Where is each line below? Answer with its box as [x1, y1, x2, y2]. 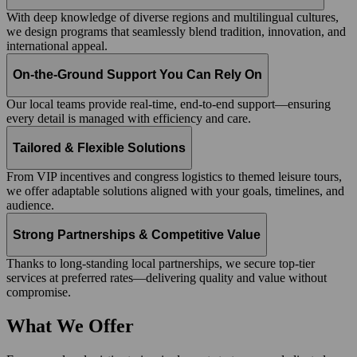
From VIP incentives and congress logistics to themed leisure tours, [6, 170, 342, 184]
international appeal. [6, 38, 108, 53]
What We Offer [6, 316, 134, 337]
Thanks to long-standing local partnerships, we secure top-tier [6, 257, 315, 271]
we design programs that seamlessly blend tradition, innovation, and [6, 24, 346, 38]
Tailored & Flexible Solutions [13, 140, 186, 155]
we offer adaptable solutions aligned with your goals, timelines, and [6, 184, 344, 198]
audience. [6, 198, 54, 213]
